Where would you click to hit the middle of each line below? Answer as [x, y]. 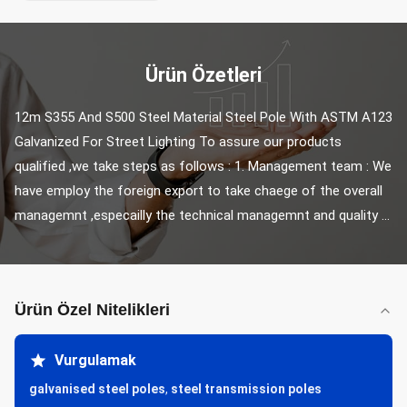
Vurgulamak [95, 360]
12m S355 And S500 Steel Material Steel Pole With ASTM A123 [203, 117]
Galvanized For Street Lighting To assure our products [178, 142]
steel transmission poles [246, 389]
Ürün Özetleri [203, 75]
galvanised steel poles [97, 389]
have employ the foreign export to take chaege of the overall [199, 191]
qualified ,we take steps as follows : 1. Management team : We [203, 166]
